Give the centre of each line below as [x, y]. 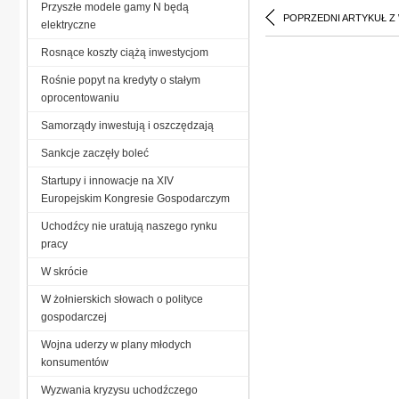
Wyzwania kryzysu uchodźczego [119, 390]
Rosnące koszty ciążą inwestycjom [125, 52]
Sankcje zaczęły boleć [95, 153]
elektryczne [69, 24]
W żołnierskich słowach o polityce [122, 299]
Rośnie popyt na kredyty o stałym [121, 80]
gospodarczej [74, 317]
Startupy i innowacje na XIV [107, 180]
